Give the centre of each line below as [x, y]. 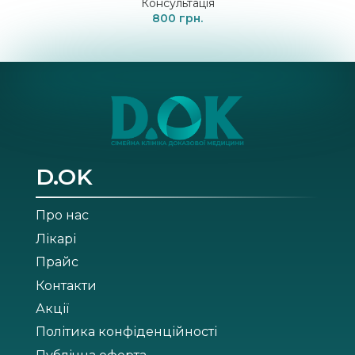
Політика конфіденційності [126, 332]
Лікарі [55, 239]
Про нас [62, 216]
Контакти [66, 285]
